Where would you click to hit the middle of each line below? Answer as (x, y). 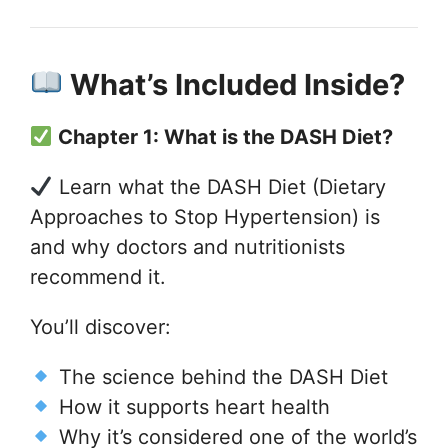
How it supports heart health (191, 406)
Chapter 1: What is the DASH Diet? (222, 136)
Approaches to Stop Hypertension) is (205, 216)
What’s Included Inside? (234, 84)
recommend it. (98, 276)
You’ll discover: (100, 326)
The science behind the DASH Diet (220, 376)
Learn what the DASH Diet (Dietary (219, 186)
